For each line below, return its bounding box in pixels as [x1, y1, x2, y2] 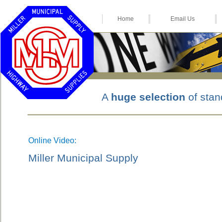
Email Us [170, 15, 195, 22]
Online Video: [28, 136, 76, 145]
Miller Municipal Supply [28, 152, 138, 165]
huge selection [111, 91, 185, 104]
